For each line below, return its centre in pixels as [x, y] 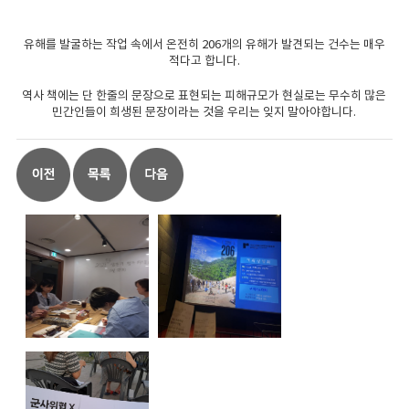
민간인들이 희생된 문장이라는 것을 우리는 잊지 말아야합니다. [204, 111]
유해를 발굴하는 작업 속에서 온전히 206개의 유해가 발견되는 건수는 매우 [204, 44]
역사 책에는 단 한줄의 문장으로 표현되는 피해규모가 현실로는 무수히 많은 [204, 95]
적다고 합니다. [204, 60]
